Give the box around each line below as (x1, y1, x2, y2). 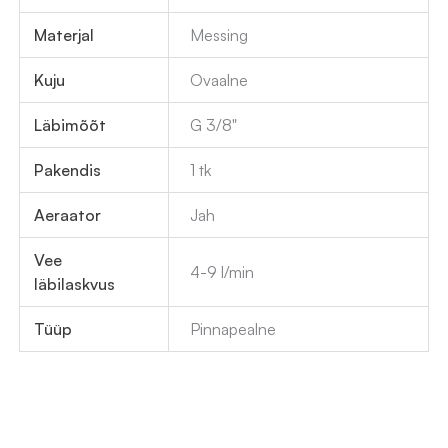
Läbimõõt (34, 114, 107, 135)
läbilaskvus (34, 273, 116, 294)
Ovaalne (190, 69, 249, 90)
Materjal (34, 24, 95, 45)
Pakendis (34, 159, 102, 180)
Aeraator (34, 204, 102, 225)
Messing (190, 24, 249, 45)
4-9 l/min (190, 261, 255, 282)
